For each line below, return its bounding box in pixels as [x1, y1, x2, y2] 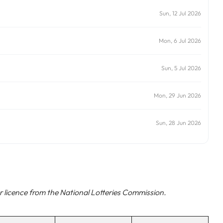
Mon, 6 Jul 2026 [159, 37, 201, 45]
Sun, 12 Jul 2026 [159, 9, 201, 17]
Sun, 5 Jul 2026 [161, 64, 201, 72]
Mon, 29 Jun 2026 [154, 92, 201, 100]
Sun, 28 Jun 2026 [156, 119, 201, 127]
